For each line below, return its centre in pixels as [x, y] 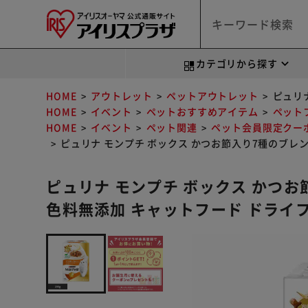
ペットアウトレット [212, 96]
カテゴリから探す [236, 63]
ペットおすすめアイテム [202, 111]
